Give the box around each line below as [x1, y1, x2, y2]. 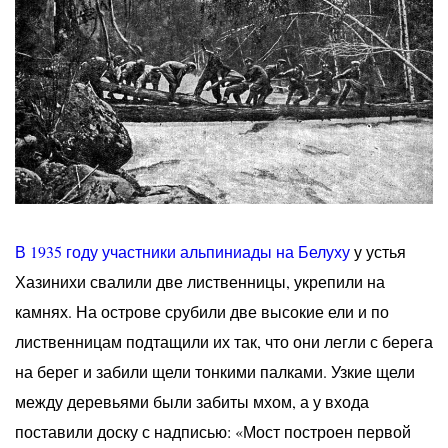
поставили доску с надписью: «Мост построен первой [15, 421, 411, 443]
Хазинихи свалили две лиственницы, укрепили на [15, 271, 385, 293]
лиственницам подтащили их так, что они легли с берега [15, 331, 433, 353]
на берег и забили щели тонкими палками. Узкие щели [15, 361, 415, 383]
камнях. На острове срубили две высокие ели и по [15, 301, 389, 323]
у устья [350, 241, 406, 263]
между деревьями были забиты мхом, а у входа [15, 391, 369, 413]
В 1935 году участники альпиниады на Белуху [15, 241, 350, 263]
